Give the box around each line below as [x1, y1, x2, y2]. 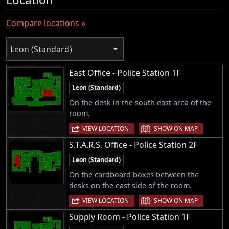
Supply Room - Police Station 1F [69, 211, 190, 223]
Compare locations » [6, 17, 85, 29]
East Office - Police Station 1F [69, 66, 180, 78]
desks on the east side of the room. [69, 180, 192, 190]
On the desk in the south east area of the [69, 97, 211, 107]
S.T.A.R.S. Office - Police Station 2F [69, 139, 197, 150]
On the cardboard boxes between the [69, 169, 199, 179]
